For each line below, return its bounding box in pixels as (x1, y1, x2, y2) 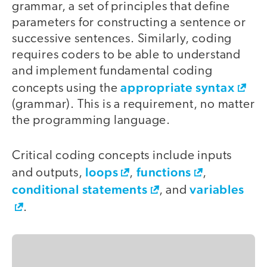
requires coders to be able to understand (12, 49, 241, 62)
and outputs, (12, 166, 86, 179)
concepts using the (12, 82, 121, 95)
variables (190, 181, 244, 197)
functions (136, 164, 192, 179)
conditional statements (12, 181, 148, 197)
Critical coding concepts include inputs (12, 149, 232, 162)
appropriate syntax (120, 80, 235, 95)
